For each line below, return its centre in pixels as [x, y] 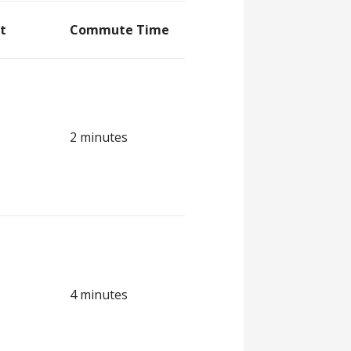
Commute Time [120, 29]
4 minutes [99, 294]
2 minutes [99, 137]
